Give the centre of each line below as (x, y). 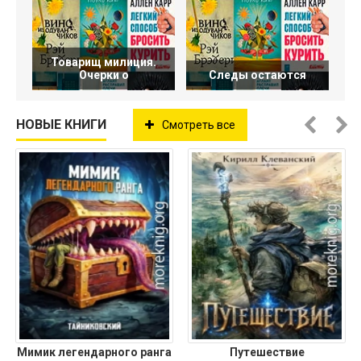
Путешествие (267, 352)
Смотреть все (199, 124)
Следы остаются (257, 75)
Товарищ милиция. (104, 62)
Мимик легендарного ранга (94, 352)
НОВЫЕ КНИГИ (61, 124)
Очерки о (104, 75)
